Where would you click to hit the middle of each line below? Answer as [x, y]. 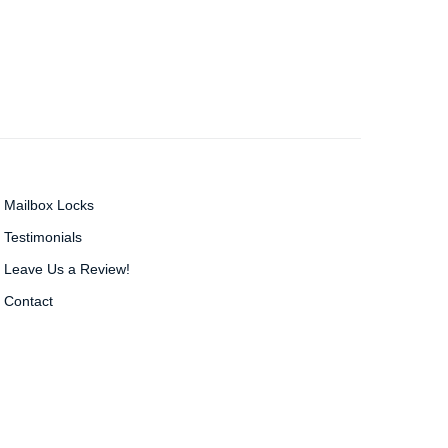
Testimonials [43, 237]
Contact [28, 301]
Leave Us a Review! [67, 269]
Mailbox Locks [49, 205]
